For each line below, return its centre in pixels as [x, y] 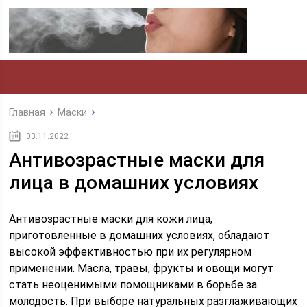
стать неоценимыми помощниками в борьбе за [133, 285]
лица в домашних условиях [134, 183]
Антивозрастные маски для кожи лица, [111, 219]
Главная [27, 112]
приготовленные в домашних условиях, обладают [139, 235]
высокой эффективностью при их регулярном [131, 252]
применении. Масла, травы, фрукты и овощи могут [142, 268]
